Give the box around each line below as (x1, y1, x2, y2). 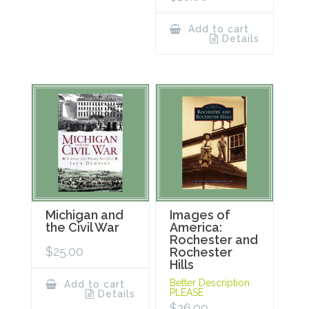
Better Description (170, 277, 250, 288)
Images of (170, 207, 231, 222)
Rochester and (170, 232, 259, 247)
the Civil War (46, 219, 119, 235)
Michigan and (46, 207, 123, 222)
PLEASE (170, 286, 204, 298)
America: (170, 219, 223, 235)
